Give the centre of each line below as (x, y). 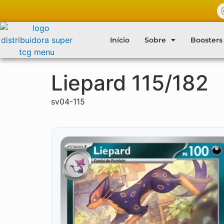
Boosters (206, 40)
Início (119, 40)
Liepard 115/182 (130, 83)
